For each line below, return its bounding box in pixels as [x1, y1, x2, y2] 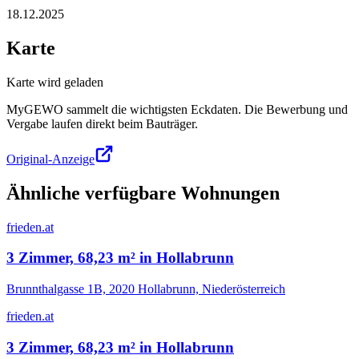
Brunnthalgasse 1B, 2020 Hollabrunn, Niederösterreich [6, 281, 285, 296]
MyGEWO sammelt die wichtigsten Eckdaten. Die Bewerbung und [6, 102, 348, 116]
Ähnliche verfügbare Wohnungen [6, 182, 280, 204]
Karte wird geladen [6, 75, 103, 89]
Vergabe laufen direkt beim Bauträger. [6, 116, 198, 131]
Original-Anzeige [6, 151, 95, 166]
